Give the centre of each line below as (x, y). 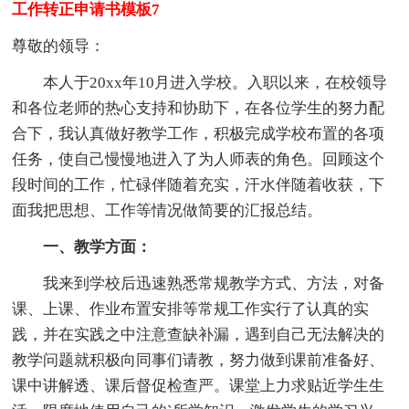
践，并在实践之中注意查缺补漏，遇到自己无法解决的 (199, 334)
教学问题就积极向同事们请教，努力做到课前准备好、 (199, 360)
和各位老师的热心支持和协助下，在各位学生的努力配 (199, 108)
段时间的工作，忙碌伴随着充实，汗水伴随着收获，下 (199, 184)
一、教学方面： (82, 246)
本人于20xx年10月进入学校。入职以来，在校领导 (200, 82)
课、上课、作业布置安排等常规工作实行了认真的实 (191, 309)
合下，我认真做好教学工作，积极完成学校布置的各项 (199, 133)
